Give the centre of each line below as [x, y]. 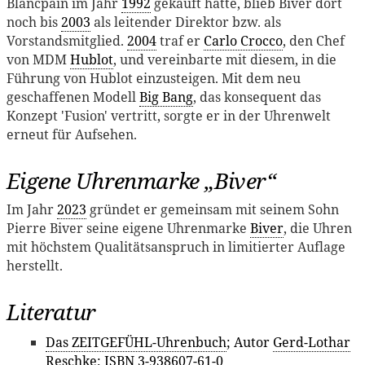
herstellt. [35, 265]
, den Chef [314, 40]
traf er [180, 40]
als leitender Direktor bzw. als [186, 22]
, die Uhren [318, 228]
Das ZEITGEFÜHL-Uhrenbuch [136, 342]
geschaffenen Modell [73, 97]
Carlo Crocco [243, 40]
